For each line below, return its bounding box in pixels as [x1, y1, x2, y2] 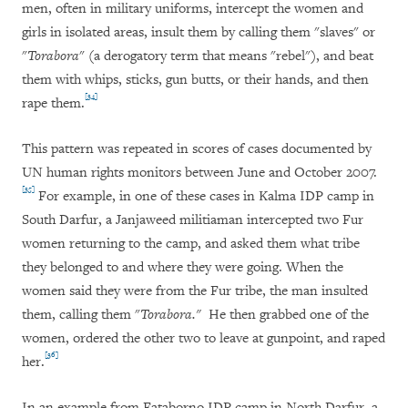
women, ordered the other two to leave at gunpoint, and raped [22, 330, 385, 348]
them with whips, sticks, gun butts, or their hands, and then [22, 71, 369, 89]
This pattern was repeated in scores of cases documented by [22, 140, 372, 158]
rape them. [22, 95, 85, 113]
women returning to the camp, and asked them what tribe [22, 235, 360, 253]
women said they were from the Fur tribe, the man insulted [22, 282, 368, 301]
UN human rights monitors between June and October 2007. [22, 164, 377, 182]
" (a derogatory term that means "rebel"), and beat [79, 47, 373, 66]
